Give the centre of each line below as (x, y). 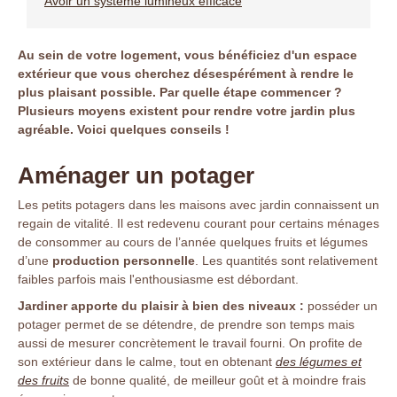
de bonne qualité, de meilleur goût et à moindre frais (218, 380)
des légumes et (319, 362)
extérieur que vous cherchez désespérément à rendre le (186, 74)
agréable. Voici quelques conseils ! (124, 129)
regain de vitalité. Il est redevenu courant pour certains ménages (198, 223)
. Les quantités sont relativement (286, 261)
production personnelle (122, 261)
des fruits (43, 380)
